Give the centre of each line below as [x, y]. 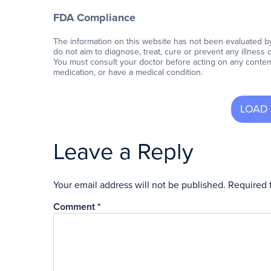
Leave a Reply [123, 152]
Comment [75, 207]
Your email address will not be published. [139, 185]
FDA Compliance [94, 18]
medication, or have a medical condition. [128, 73]
